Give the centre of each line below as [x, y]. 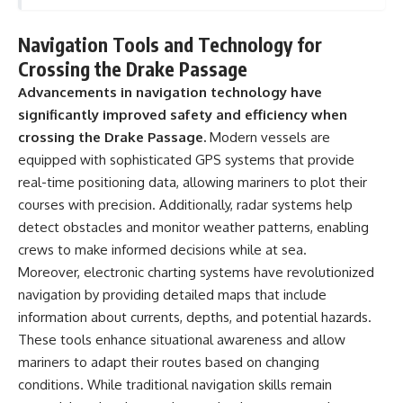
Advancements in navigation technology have [170, 92]
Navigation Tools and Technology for [170, 44]
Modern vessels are [268, 137]
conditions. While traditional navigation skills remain [175, 384]
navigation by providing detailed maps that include [172, 294]
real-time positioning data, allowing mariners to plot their [193, 182]
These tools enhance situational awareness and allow [182, 339]
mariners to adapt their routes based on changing [169, 362]
